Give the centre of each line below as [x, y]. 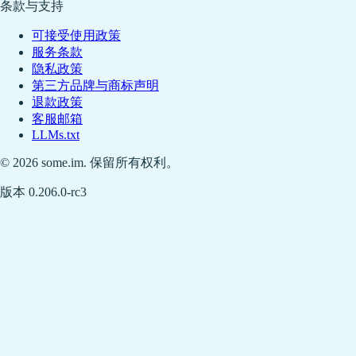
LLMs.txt [56, 135]
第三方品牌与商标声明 [95, 86]
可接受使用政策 [76, 36]
